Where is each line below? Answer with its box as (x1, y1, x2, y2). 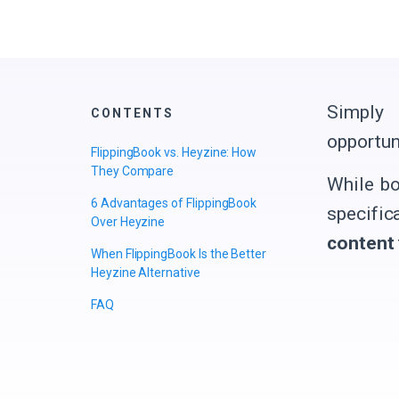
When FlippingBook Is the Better (91, 246, 267, 261)
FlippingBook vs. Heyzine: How (91, 144, 257, 159)
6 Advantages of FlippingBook (91, 195, 257, 210)
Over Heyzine (91, 214, 166, 229)
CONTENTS (91, 106, 174, 120)
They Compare (91, 163, 175, 178)
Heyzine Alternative (91, 265, 200, 280)
